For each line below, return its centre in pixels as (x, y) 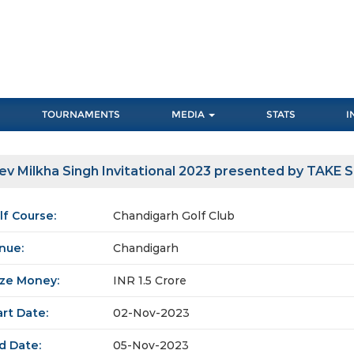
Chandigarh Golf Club (174, 216)
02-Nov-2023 (151, 313)
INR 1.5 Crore (150, 281)
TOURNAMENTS (81, 115)
